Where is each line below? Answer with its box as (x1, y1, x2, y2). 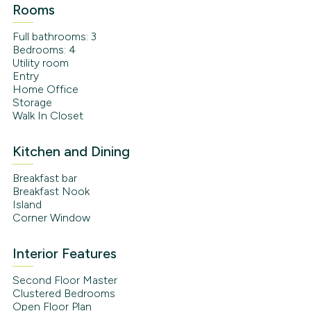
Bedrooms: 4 (12, 43, 76, 57)
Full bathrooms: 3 (12, 30, 96, 44)
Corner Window (12, 211, 90, 225)
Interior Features (12, 245, 117, 262)
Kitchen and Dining (12, 143, 130, 160)
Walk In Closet (12, 109, 83, 123)
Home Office (12, 83, 78, 96)
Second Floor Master (12, 274, 117, 287)
